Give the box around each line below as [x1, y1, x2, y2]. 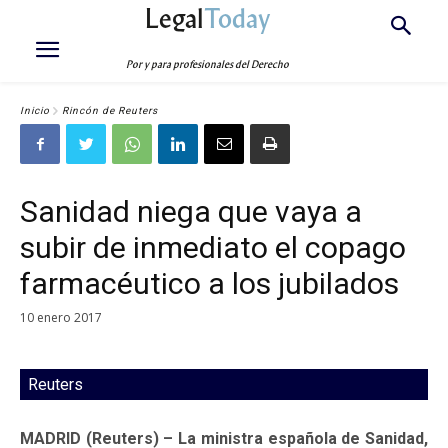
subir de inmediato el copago [20, 230, 406, 265]
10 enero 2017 [20, 308, 102, 326]
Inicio [20, 105, 50, 117]
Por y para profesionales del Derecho [126, 58, 290, 71]
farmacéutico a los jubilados [20, 266, 399, 301]
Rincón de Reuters [62, 105, 158, 117]
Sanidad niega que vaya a [20, 194, 362, 229]
